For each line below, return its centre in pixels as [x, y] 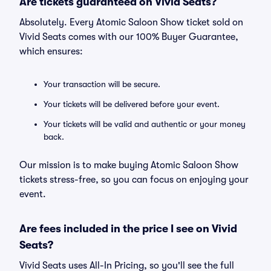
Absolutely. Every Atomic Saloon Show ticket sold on [131, 22]
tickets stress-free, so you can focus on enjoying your [134, 180]
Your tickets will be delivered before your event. [132, 104]
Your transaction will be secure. [102, 84]
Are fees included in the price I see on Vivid [128, 229]
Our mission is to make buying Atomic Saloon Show [129, 165]
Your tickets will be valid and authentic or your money [145, 124]
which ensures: [51, 51]
